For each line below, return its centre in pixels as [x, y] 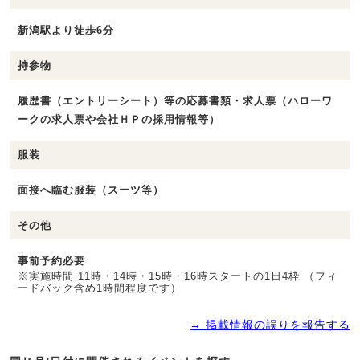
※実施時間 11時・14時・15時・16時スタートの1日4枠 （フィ [178, 276]
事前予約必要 [51, 260]
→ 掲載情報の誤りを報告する [270, 324]
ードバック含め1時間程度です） [100, 288]
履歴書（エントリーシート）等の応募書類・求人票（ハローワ [175, 100]
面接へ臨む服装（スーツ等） [91, 190]
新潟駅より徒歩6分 [66, 30]
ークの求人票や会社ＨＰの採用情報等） [119, 119]
